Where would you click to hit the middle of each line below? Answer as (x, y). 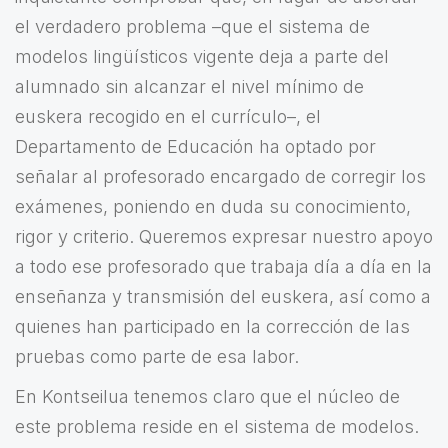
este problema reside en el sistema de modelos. (217, 427)
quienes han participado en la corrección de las (212, 327)
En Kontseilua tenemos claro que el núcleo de (207, 397)
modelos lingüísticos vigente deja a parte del (202, 57)
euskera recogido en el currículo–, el (168, 117)
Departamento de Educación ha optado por (195, 147)
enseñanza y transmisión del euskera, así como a (223, 297)
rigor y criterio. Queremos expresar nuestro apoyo (224, 237)
